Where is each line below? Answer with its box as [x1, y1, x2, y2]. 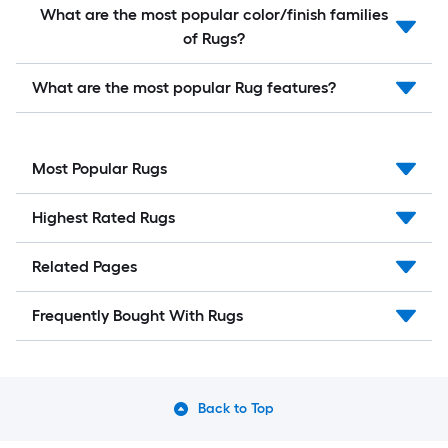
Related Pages [32, 257, 137, 277]
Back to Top [197, 400, 275, 418]
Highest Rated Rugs [32, 208, 175, 228]
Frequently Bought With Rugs [32, 306, 243, 326]
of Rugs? [183, 29, 245, 49]
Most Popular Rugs [32, 159, 167, 179]
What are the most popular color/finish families [40, 5, 388, 25]
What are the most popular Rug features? [32, 78, 336, 98]
